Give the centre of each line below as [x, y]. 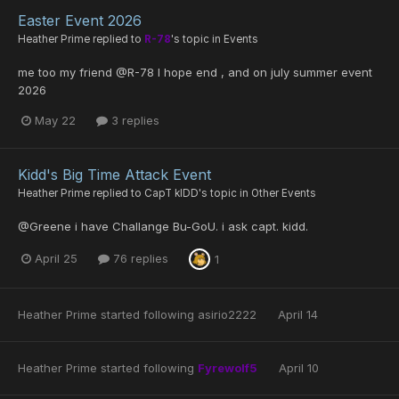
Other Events [284, 193]
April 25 [56, 259]
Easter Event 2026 [80, 21]
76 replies [139, 259]
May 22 [55, 121]
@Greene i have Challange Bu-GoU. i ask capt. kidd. [163, 226]
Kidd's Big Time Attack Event [114, 174]
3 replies [134, 121]
